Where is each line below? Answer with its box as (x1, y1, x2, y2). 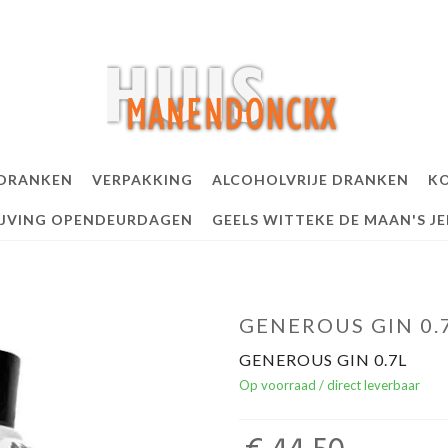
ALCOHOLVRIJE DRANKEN (211, 171, 409, 188)
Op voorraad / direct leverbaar (239, 377, 420, 393)
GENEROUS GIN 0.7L (239, 350, 407, 369)
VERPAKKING (91, 171, 193, 188)
